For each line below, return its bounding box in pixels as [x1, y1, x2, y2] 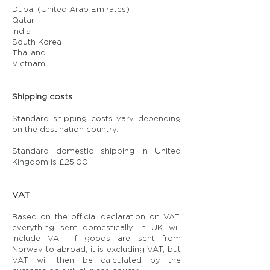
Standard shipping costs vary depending [12, 114, 181, 124]
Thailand [12, 48, 46, 58]
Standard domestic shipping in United [12, 146, 181, 156]
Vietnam [12, 59, 45, 69]
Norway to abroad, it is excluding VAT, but [12, 245, 181, 254]
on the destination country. [12, 125, 118, 134]
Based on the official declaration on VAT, [12, 212, 181, 222]
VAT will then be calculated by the [12, 256, 181, 265]
